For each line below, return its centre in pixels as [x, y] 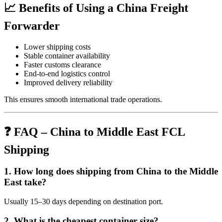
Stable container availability [67, 55]
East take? [25, 182]
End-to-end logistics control [67, 73]
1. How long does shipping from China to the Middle [111, 171]
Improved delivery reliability [68, 82]
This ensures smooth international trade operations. [83, 99]
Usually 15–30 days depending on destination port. [83, 202]
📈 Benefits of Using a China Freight [96, 8]
